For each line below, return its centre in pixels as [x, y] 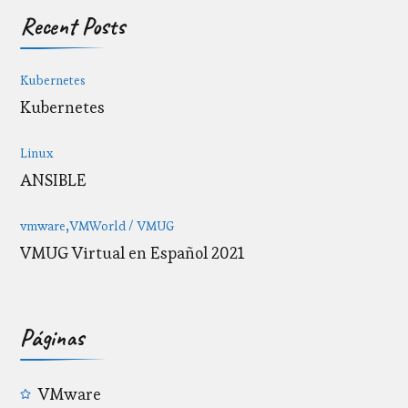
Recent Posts [73, 25]
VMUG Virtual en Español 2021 [133, 252]
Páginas [52, 337]
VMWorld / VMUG [122, 225]
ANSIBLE [54, 179]
